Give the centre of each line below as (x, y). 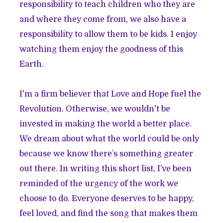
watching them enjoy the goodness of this (102, 50)
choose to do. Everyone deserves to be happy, (107, 199)
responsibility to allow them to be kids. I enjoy (109, 35)
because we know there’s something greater (107, 154)
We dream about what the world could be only (110, 139)
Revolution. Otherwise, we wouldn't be (95, 109)
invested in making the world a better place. (106, 124)
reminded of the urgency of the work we (99, 184)
